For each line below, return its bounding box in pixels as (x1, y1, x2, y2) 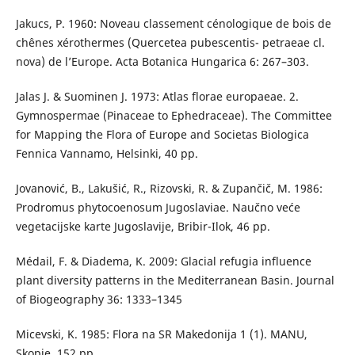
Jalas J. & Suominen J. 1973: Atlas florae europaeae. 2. (15, 89, 299, 105)
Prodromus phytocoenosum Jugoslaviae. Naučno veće (15, 200, 300, 216)
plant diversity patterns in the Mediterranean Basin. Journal (15, 273, 334, 288)
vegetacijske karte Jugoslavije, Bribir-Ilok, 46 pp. (15, 219, 270, 235)
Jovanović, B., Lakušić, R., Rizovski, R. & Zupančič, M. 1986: (15, 181, 323, 197)
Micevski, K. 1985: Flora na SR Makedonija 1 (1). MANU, (15, 326, 307, 342)
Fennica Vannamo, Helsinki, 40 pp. (15, 146, 198, 162)
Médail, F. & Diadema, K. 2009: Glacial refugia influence (15, 254, 311, 269)
